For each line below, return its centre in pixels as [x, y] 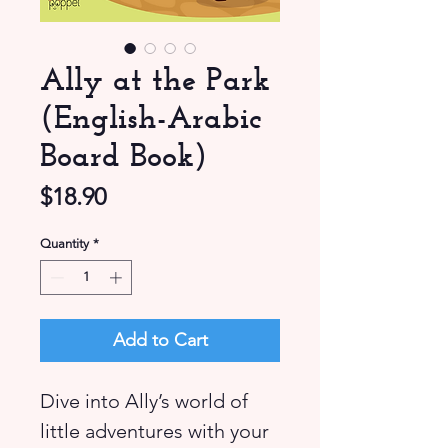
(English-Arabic [151, 116]
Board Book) [123, 154]
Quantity [64, 243]
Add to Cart [160, 340]
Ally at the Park [155, 78]
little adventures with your [154, 431]
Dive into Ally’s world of [144, 401]
